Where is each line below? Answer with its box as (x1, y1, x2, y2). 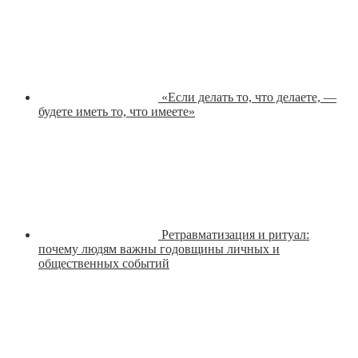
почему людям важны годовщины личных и (38, 242, 280, 257)
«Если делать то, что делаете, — (161, 90, 336, 105)
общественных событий (38, 257, 169, 271)
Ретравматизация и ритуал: (161, 228, 309, 242)
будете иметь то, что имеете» (38, 105, 195, 119)
